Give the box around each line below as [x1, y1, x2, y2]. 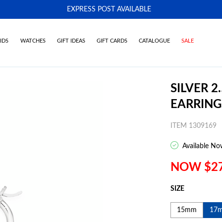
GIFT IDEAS [56, 38, 85, 44]
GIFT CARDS [96, 38, 127, 44]
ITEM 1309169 [170, 122, 217, 129]
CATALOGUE [139, 38, 170, 44]
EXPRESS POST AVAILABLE [66, 6, 151, 13]
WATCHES [20, 38, 46, 44]
